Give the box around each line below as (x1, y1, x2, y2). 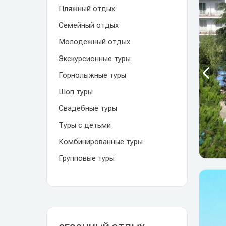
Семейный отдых (59, 21, 119, 30)
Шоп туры (59, 87, 93, 96)
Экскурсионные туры (59, 54, 131, 63)
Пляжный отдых (59, 4, 115, 13)
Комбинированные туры (59, 137, 143, 146)
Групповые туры (59, 154, 115, 163)
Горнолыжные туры (59, 71, 126, 80)
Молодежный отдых (59, 37, 130, 46)
